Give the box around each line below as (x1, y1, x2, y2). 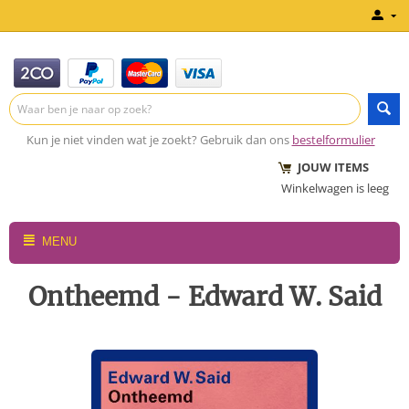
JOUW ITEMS (281, 159, 369, 175)
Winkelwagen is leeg (281, 180, 389, 196)
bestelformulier (291, 131, 375, 148)
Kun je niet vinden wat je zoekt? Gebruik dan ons (26, 131, 289, 148)
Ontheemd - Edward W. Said (27, 280, 382, 313)
